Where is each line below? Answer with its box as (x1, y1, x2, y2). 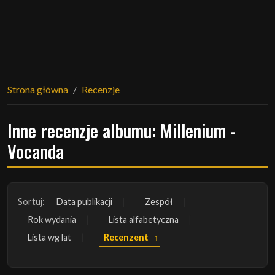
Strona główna (7, 83, 68, 95)
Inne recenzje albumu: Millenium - (7, 117, 236, 143)
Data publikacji (56, 196, 112, 207)
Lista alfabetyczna (109, 214, 179, 225)
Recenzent (104, 231, 149, 242)
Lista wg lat (28, 231, 71, 242)
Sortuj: (18, 196, 45, 207)
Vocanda (7, 137, 64, 164)
